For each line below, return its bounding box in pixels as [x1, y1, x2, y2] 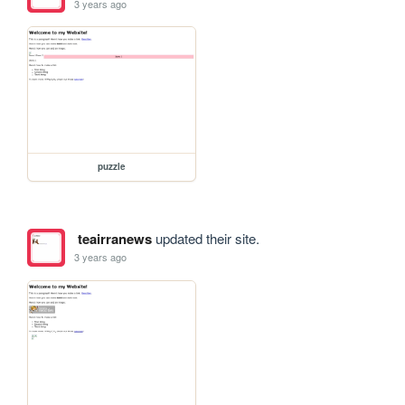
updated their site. [151, 228, 259, 248]
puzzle [98, 159, 127, 173]
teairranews [77, 228, 152, 249]
